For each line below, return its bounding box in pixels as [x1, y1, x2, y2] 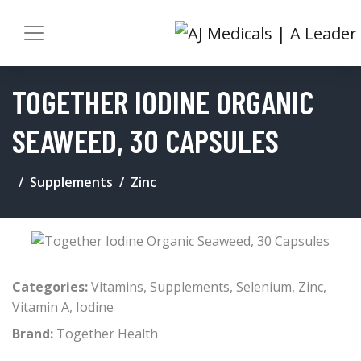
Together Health [56, 324, 158, 342]
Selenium [236, 277, 292, 296]
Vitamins [91, 277, 143, 296]
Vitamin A [12, 297, 69, 316]
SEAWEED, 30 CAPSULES [12, 120, 279, 160]
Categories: [12, 277, 88, 296]
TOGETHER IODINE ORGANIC [12, 81, 313, 121]
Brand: [12, 324, 56, 342]
